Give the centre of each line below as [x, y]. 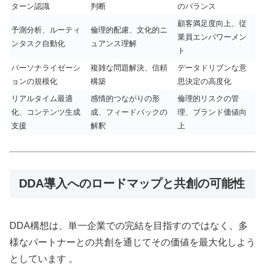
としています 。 [44, 258]
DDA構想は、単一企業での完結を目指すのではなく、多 [129, 225]
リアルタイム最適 [42, 98]
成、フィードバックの [129, 112]
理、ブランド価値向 [212, 112]
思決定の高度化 [204, 81]
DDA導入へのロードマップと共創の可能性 [132, 184]
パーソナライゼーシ [46, 67]
